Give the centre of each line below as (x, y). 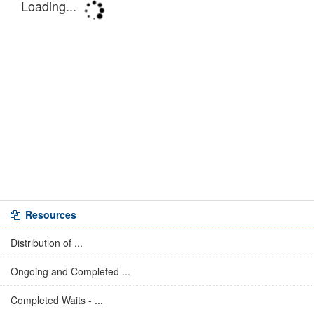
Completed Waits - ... (57, 300)
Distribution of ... (47, 243)
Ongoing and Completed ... (70, 271)
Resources (49, 214)
